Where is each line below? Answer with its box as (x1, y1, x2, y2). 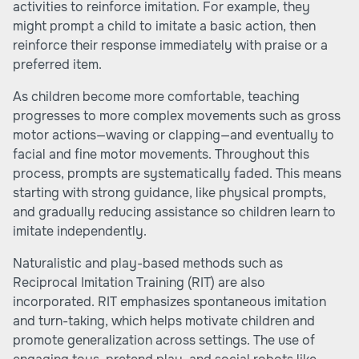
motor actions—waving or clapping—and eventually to (13, 127, 334, 143)
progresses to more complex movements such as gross (13, 107, 341, 124)
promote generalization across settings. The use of (13, 332, 315, 349)
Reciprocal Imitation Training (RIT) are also (13, 274, 265, 291)
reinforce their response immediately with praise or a (13, 37, 328, 54)
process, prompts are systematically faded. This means (13, 165, 341, 182)
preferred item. (13, 56, 102, 73)
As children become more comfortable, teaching (13, 88, 300, 105)
